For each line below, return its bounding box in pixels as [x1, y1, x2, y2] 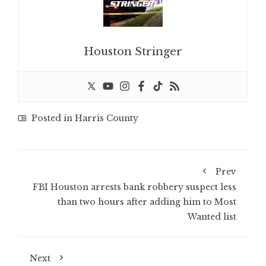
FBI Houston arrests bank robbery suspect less [33, 182, 236, 193]
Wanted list [188, 211, 236, 223]
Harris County [75, 113, 138, 124]
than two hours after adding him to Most [58, 197, 236, 208]
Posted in [29, 113, 75, 124]
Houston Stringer [84, 45, 182, 59]
